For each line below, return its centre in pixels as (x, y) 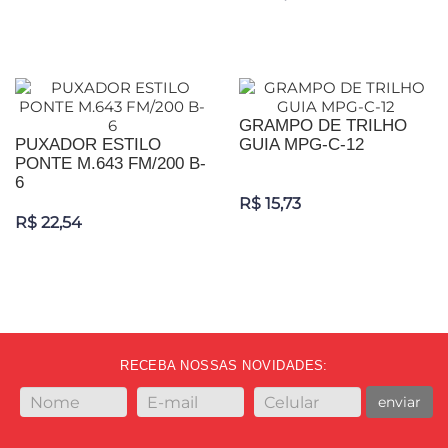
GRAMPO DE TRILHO (323, 126)
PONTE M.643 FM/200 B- (110, 164)
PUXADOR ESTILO (88, 145)
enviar (399, 402)
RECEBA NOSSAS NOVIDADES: (224, 366)
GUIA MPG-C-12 (301, 145)
